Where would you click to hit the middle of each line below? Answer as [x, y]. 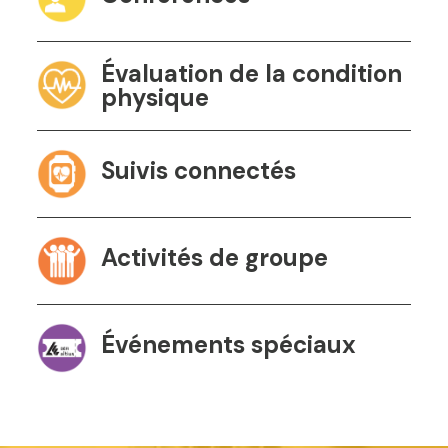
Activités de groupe [214, 257]
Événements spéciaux [228, 344]
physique [154, 97]
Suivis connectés [198, 170]
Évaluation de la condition [251, 73]
